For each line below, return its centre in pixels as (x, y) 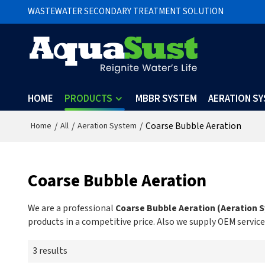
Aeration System (107, 126)
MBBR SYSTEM (167, 98)
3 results (50, 251)
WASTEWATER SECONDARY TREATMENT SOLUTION (125, 12)
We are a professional (71, 209)
